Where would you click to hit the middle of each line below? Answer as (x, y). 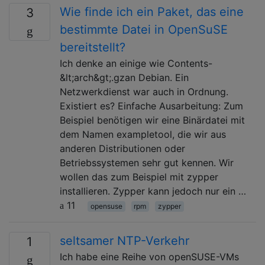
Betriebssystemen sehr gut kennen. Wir (147, 162)
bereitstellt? (93, 47)
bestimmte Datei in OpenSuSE (144, 29)
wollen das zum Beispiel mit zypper (139, 177)
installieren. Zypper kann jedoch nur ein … (153, 191)
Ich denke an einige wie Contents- (136, 63)
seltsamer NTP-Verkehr (125, 240)
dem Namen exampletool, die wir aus (143, 134)
